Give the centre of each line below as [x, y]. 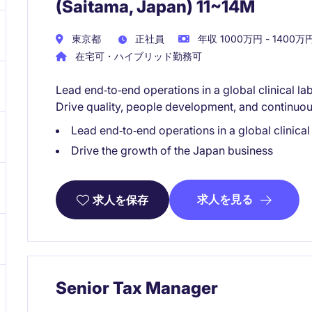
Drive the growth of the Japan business [172, 150]
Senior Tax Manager [137, 288]
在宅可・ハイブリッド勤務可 [137, 56]
